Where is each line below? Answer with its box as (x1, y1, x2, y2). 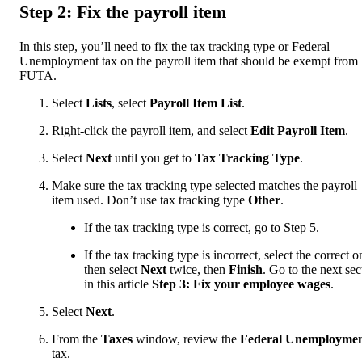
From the (52, 331, 101, 346)
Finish (229, 262, 263, 276)
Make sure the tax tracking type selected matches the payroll (52, 178, 357, 192)
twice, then (166, 262, 229, 276)
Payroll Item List (149, 95, 242, 110)
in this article (84, 276, 152, 291)
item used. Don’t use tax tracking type (52, 192, 248, 207)
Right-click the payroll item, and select (52, 123, 250, 137)
